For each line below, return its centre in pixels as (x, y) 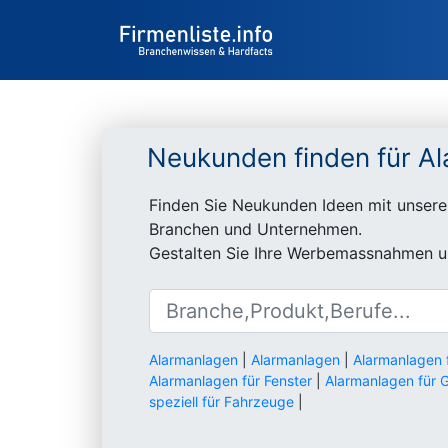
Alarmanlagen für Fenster (230, 380)
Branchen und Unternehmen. (255, 229)
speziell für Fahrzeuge (221, 401)
